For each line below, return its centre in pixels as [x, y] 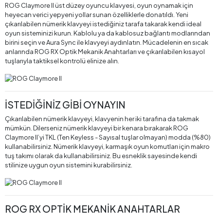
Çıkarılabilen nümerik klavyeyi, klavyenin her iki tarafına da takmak [102, 119]
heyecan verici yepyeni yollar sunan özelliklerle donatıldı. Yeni [97, 15]
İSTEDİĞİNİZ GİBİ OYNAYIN [65, 105]
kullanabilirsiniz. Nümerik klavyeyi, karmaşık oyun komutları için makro [107, 147]
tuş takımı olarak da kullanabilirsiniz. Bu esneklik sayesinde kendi [101, 156]
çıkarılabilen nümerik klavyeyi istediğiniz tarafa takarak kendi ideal [103, 24]
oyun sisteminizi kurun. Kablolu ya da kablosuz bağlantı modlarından [108, 33]
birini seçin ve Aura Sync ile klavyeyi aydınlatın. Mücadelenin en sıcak [107, 42]
